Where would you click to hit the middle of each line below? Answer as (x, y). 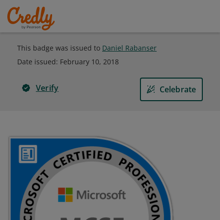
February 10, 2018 (89, 62)
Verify (47, 88)
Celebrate (178, 89)
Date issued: (39, 62)
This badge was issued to (60, 48)
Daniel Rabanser (129, 48)
